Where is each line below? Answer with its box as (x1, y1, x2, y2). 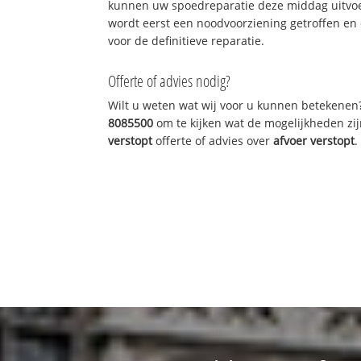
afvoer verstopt (273, 132, 355, 148)
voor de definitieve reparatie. (108, 32, 265, 48)
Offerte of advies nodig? (108, 69, 231, 92)
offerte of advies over (152, 132, 274, 148)
